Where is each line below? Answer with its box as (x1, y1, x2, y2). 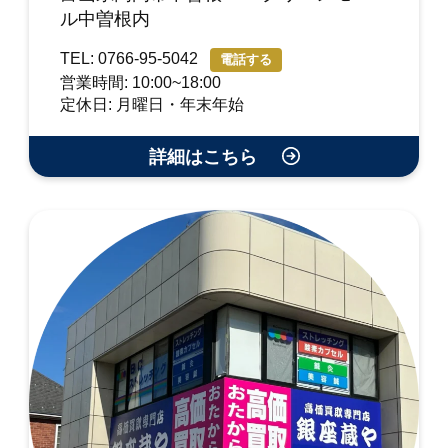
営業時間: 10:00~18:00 (60, 74, 222, 92)
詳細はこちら (148, 147, 262, 168)
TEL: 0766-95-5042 (60, 50, 203, 68)
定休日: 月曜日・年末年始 (60, 96, 245, 114)
